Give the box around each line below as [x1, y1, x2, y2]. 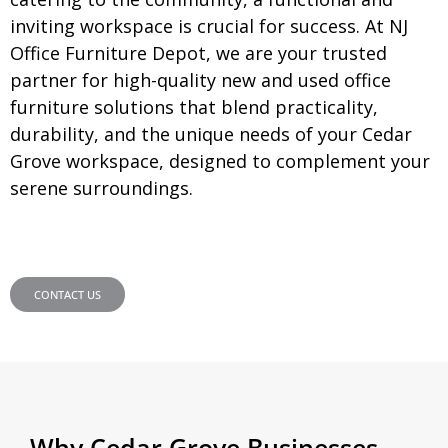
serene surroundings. [10, 175, 193, 200]
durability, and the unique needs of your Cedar [10, 121, 412, 146]
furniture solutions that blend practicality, [10, 94, 378, 119]
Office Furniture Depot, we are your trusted [10, 40, 387, 65]
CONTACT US [34, 287, 101, 303]
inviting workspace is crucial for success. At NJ [10, 13, 408, 38]
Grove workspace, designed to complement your [10, 148, 430, 173]
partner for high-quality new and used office [10, 67, 391, 92]
